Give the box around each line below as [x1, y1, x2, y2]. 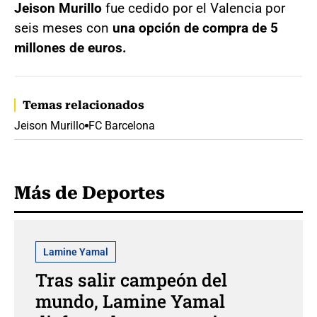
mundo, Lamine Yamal [35, 289, 225, 313]
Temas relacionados [23, 98, 144, 112]
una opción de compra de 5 [113, 19, 278, 36]
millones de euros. [14, 39, 127, 56]
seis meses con [14, 19, 113, 36]
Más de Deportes [14, 182, 165, 203]
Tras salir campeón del [35, 267, 227, 292]
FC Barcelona [88, 118, 155, 132]
